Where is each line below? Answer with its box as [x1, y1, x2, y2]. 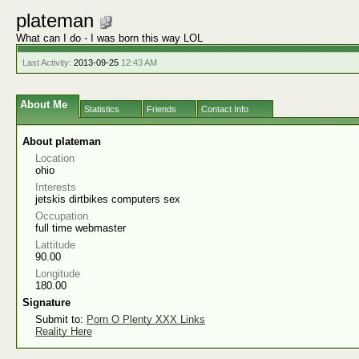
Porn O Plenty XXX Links [87, 313, 205, 325]
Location [35, 152, 75, 164]
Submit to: [35, 313, 87, 325]
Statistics [84, 104, 119, 114]
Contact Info [201, 104, 248, 114]
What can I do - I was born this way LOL [16, 32, 203, 44]
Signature [22, 296, 71, 309]
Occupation [35, 210, 88, 222]
